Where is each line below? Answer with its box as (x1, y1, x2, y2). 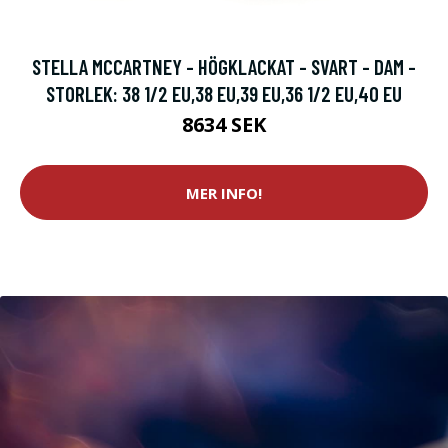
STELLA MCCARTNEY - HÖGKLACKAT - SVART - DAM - (32, 54, 416, 80)
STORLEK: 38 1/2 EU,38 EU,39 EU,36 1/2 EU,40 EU (46, 81, 402, 107)
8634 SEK (182, 111, 266, 139)
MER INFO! (186, 182, 262, 203)
